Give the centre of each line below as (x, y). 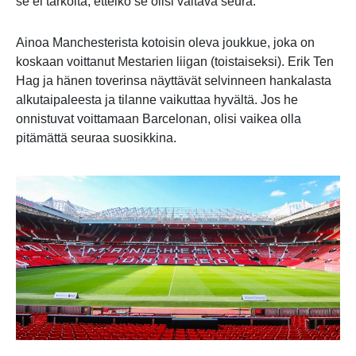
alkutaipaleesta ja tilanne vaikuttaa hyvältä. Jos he (157, 99)
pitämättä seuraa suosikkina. (96, 137)
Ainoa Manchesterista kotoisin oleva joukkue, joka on (165, 42)
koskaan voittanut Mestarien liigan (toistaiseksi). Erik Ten (175, 61)
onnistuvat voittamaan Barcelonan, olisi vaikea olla (159, 118)
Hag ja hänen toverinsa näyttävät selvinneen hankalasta (174, 80)
